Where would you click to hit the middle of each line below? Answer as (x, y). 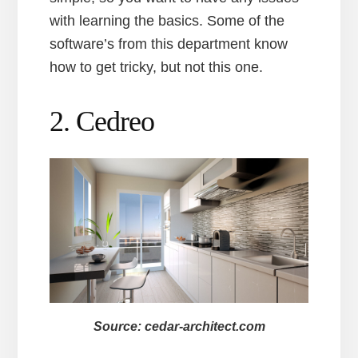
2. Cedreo (102, 121)
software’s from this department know (169, 44)
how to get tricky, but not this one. (157, 67)
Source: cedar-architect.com (179, 327)
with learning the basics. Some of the (167, 20)
